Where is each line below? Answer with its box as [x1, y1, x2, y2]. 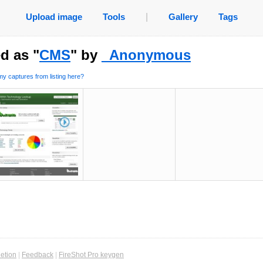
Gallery [168, 12, 198, 22]
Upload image [25, 12, 82, 22]
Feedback [22, 251, 53, 259]
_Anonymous [102, 47, 191, 63]
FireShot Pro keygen [59, 251, 124, 259]
